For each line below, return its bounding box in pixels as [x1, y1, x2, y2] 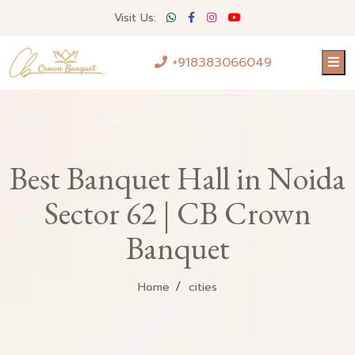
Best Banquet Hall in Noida [10, 158, 345, 200]
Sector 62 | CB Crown [44, 193, 311, 235]
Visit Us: [114, 9, 156, 26]
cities [189, 279, 217, 296]
